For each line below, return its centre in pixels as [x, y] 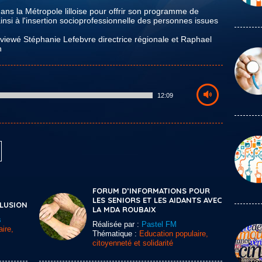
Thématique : [116, 234]
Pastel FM [159, 224]
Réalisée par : [117, 224]
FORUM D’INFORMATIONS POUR [151, 191]
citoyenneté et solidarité [133, 243]
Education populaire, [174, 234]
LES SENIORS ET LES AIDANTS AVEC [157, 200]
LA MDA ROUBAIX [124, 209]
